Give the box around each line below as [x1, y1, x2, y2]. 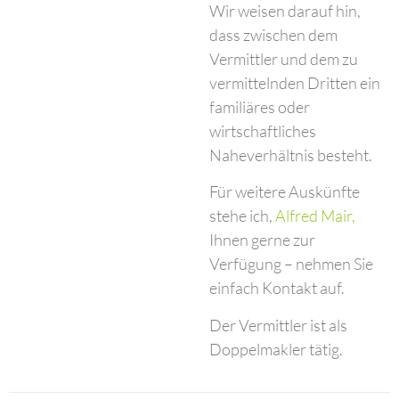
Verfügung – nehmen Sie [209, 254, 374, 274]
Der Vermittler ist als [209, 314, 348, 335]
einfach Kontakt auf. [209, 278, 346, 298]
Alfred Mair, [275, 206, 356, 226]
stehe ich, [209, 206, 276, 226]
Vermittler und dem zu [209, 48, 359, 69]
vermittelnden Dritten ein [209, 72, 381, 93]
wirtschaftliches [209, 120, 317, 141]
